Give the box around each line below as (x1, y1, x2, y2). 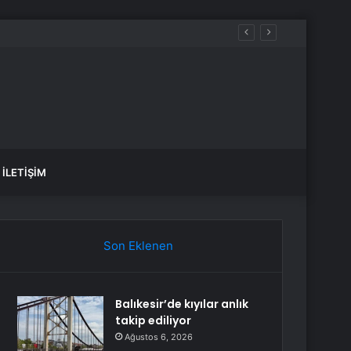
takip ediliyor (115, 313, 192, 328)
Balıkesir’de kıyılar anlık (115, 296, 249, 312)
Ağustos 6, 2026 (125, 331, 194, 342)
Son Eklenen (103, 238, 173, 253)
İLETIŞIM (2, 166, 46, 179)
